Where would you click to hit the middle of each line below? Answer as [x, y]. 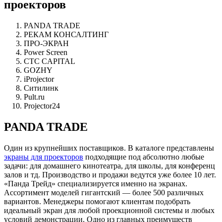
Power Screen [46, 53]
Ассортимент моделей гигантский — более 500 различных [104, 193]
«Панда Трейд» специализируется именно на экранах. [96, 184]
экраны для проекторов [44, 157]
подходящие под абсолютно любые [144, 157]
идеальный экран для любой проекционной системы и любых [109, 211]
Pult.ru [34, 97]
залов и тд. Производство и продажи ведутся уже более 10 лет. [110, 175]
